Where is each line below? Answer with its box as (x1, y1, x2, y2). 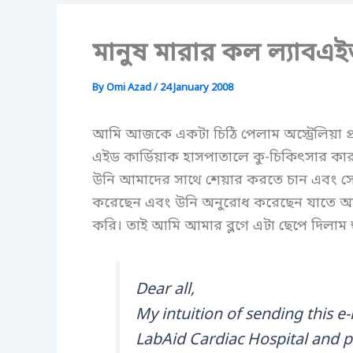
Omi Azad (106, 81, 154, 95)
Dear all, (135, 279, 195, 300)
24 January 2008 (160, 81, 233, 95)
